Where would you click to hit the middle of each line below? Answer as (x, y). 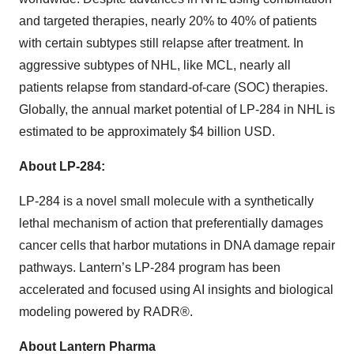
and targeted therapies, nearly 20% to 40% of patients (168, 21)
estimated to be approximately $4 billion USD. (147, 131)
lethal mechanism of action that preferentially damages (171, 223)
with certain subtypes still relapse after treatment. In (161, 43)
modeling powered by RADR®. (106, 311)
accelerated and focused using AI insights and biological (176, 289)
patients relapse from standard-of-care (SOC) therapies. (173, 87)
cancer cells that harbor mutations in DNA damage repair (177, 245)
